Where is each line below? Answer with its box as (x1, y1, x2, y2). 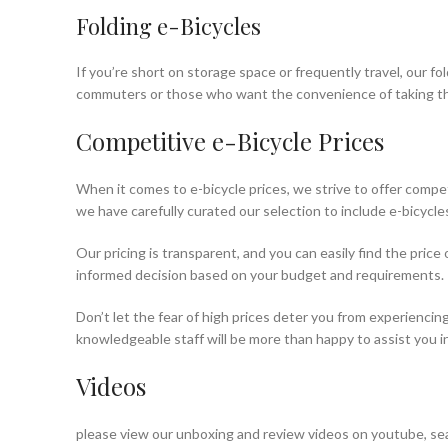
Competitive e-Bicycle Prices (76, 125, 384, 157)
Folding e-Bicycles (76, 11, 261, 41)
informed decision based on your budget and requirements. (76, 266, 444, 283)
